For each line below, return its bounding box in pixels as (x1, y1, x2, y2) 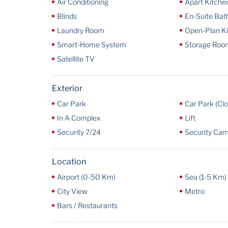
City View (57, 187, 88, 195)
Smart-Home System (57, 40, 126, 49)
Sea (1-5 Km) (184, 173, 226, 181)
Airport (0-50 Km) (57, 173, 116, 181)
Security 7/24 (57, 128, 101, 136)
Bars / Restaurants (57, 201, 118, 210)
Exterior (52, 83, 82, 93)
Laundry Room (57, 26, 104, 35)
